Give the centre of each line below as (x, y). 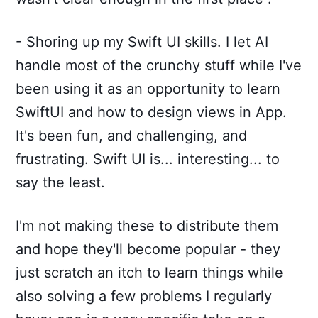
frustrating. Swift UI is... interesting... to (148, 159)
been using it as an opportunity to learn (148, 89)
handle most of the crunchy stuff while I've (159, 65)
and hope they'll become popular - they (148, 249)
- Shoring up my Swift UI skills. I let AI (142, 42)
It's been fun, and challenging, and (132, 136)
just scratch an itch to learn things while (150, 273)
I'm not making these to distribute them (147, 226)
